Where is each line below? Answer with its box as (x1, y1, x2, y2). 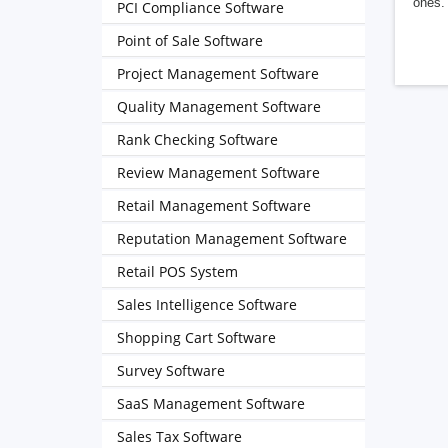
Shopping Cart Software (117, 328, 276, 347)
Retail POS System (117, 262, 238, 281)
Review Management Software (117, 163, 320, 182)
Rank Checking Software (117, 130, 278, 149)
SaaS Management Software (117, 394, 305, 413)
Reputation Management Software (117, 229, 347, 248)
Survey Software (117, 361, 225, 380)
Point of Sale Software (117, 31, 263, 50)
